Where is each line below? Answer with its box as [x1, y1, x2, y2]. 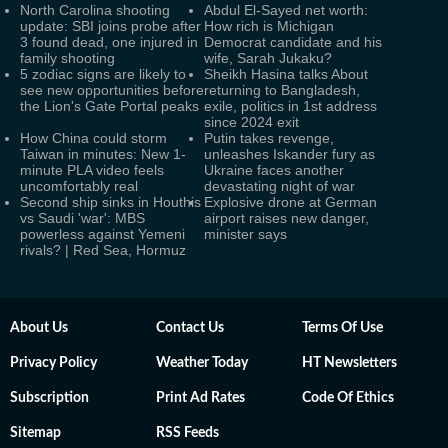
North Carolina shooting [20, 2, 170, 18]
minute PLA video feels [20, 162, 164, 178]
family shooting [20, 50, 115, 66]
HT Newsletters [302, 356, 397, 370]
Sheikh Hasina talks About [204, 66, 368, 82]
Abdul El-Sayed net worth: [204, 2, 368, 18]
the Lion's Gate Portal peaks [20, 98, 199, 114]
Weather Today [156, 356, 248, 370]
